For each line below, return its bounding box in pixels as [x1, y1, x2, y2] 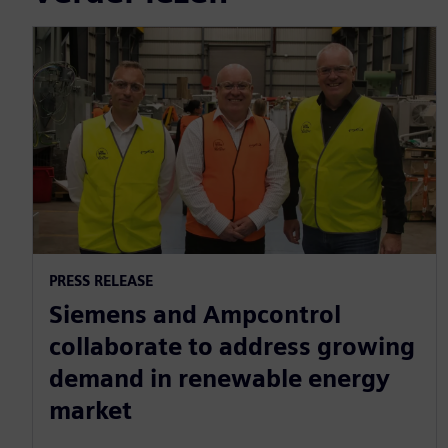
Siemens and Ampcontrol [49, 299, 341, 329]
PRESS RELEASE [49, 271, 153, 289]
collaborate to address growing [49, 331, 415, 361]
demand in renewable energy [49, 363, 390, 393]
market [49, 395, 132, 425]
